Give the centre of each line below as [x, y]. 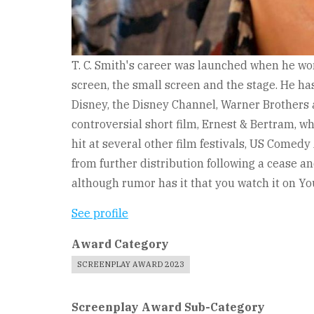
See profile [100, 213]
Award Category [120, 244]
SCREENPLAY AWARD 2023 [131, 264]
